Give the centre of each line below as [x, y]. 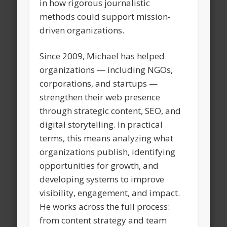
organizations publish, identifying [108, 152]
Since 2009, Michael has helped [102, 56]
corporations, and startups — [99, 84]
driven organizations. [82, 30]
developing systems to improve [102, 179]
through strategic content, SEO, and [110, 111]
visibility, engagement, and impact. [110, 193]
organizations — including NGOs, [106, 70]
